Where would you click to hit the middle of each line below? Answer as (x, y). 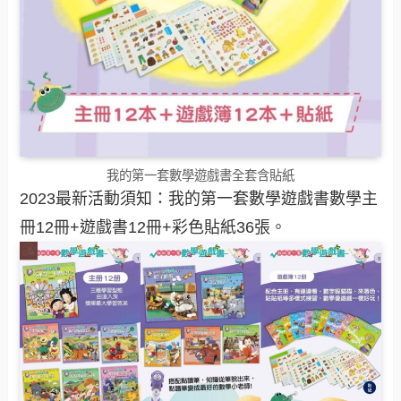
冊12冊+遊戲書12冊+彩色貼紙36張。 (154, 228)
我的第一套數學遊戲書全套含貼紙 (200, 176)
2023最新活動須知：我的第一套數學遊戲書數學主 (199, 199)
